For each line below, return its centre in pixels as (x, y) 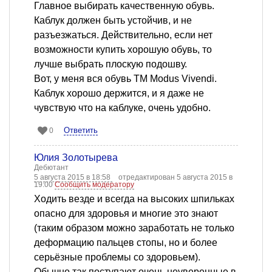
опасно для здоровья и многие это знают (126, 214)
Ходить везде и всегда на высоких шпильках (134, 199)
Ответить (81, 131)
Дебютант (51, 168)
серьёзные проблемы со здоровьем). (117, 257)
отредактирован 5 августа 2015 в (175, 178)
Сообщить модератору (94, 185)
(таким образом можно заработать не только (134, 228)
